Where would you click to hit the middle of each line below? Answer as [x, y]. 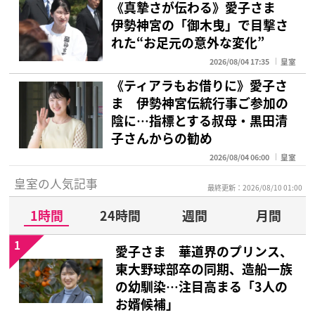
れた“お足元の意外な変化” [188, 43]
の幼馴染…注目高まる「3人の [202, 286]
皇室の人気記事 [56, 183]
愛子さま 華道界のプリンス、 [204, 251]
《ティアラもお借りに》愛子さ [200, 85]
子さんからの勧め [162, 138]
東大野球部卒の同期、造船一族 [204, 268]
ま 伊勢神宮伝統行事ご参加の [200, 103]
